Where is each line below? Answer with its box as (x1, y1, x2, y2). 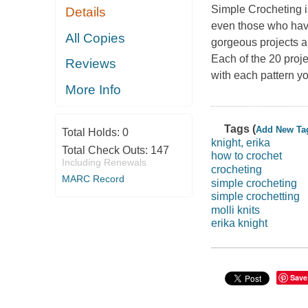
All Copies (65, 30, 126, 45)
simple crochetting (210, 190, 300, 203)
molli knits (210, 203, 260, 216)
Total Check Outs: (61, 144, 151, 157)
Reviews (65, 56, 117, 71)
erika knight (210, 217, 267, 230)
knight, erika (210, 136, 270, 148)
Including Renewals (61, 157, 146, 168)
